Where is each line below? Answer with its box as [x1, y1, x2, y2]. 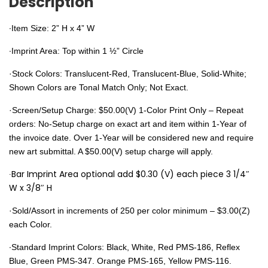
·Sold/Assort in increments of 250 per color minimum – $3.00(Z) [9, 205, 250, 215]
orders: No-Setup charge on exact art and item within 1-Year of [9, 118, 246, 129]
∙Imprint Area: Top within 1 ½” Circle [9, 45, 144, 56]
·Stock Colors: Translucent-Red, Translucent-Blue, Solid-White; [9, 68, 246, 78]
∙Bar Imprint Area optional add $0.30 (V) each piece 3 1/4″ [9, 167, 249, 180]
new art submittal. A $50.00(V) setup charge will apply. [9, 146, 213, 156]
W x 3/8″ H [9, 181, 52, 194]
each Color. [9, 219, 52, 229]
